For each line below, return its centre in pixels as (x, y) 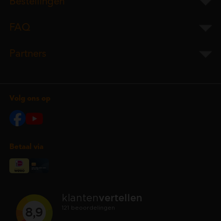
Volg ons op (30, 99)
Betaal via (26, 147)
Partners (28, 54)
